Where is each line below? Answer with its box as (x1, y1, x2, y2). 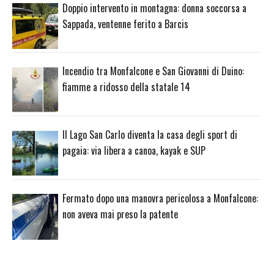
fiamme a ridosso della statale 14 (62, 80, 190, 95)
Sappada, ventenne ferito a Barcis (62, 16, 188, 31)
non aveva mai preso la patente (62, 207, 178, 222)
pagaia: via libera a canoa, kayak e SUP (62, 143, 206, 158)
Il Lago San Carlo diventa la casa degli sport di (62, 127, 237, 143)
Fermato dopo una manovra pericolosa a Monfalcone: (62, 191, 258, 206)
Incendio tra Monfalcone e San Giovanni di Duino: (62, 64, 244, 79)
